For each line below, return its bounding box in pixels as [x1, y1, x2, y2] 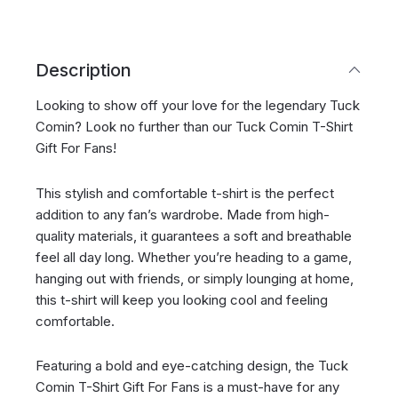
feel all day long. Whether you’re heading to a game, [35, 248, 352, 266]
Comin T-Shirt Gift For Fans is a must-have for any [35, 378, 339, 395]
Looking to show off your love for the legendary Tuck [35, 97, 360, 115]
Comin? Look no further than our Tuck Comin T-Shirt [35, 118, 353, 136]
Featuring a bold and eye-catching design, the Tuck [35, 356, 348, 374]
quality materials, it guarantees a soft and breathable [35, 227, 352, 244]
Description [35, 60, 131, 82]
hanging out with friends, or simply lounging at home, [35, 269, 354, 287]
